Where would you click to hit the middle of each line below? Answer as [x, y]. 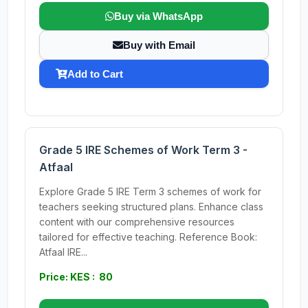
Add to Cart [95, 74]
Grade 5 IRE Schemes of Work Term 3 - [143, 150]
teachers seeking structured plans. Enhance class [151, 207]
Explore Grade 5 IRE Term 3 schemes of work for [150, 191]
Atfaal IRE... [63, 252]
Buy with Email [159, 45]
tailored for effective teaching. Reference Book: [148, 237]
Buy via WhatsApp [158, 16]
